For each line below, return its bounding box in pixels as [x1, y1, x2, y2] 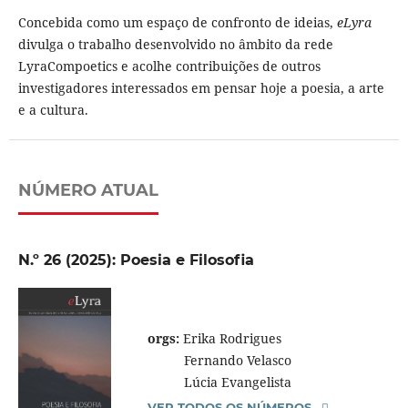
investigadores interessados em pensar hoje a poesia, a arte [17, 79, 384, 97]
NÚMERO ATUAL [17, 179, 158, 200]
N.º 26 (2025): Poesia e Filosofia [17, 251, 254, 269]
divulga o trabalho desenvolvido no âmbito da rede [17, 36, 333, 53]
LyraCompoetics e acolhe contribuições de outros [17, 57, 321, 75]
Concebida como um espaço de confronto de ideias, [17, 14, 333, 31]
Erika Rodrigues [178, 330, 281, 348]
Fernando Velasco [147, 352, 291, 370]
